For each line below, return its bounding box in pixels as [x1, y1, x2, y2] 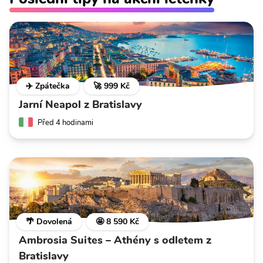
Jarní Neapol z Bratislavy [19, 97, 142, 112]
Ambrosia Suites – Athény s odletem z [19, 233, 211, 248]
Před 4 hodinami [38, 117, 93, 128]
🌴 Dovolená [26, 216, 72, 228]
